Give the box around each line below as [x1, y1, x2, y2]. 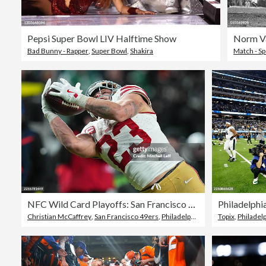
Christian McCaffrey [27, 211, 91, 221]
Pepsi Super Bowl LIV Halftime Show [27, 33, 176, 45]
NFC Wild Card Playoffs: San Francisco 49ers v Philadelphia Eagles [188, 198, 195, 210]
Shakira [130, 46, 153, 56]
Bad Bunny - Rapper [27, 46, 88, 56]
